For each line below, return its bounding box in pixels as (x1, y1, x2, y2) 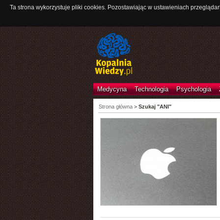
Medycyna (97, 85, 127, 93)
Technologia (134, 85, 168, 93)
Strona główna (98, 104, 133, 110)
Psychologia (176, 85, 211, 93)
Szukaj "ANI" (138, 104, 171, 110)
